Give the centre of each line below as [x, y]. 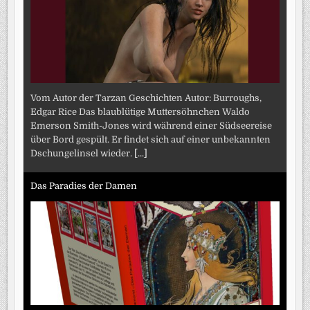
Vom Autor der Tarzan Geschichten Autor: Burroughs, [146, 98]
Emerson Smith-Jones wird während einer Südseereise [152, 126]
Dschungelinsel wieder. [83, 154]
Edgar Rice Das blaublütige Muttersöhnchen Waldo [140, 112]
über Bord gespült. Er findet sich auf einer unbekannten [151, 140]
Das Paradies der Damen [84, 185]
